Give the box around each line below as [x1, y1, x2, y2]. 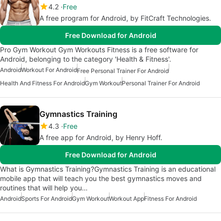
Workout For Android [21, 66, 77, 74]
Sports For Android [21, 194, 72, 202]
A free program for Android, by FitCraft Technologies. [39, 14, 211, 23]
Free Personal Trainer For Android [77, 67, 169, 74]
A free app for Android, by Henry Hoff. [39, 133, 162, 142]
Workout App [109, 194, 144, 202]
